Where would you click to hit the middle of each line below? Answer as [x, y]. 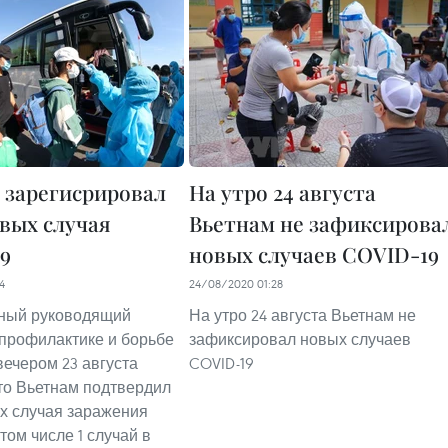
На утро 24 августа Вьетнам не [302, 315]
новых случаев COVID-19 [314, 254]
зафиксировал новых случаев [300, 339]
